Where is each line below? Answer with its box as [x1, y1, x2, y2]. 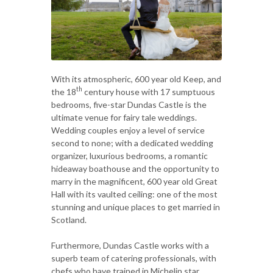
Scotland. [51, 214, 87, 225]
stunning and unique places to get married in [51, 201, 220, 212]
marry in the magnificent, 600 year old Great [51, 175, 218, 186]
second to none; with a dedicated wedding [51, 137, 213, 148]
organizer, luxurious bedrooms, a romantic [51, 150, 208, 161]
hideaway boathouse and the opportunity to [51, 163, 219, 174]
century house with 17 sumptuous [82, 86, 215, 97]
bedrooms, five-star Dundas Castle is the [51, 99, 207, 110]
